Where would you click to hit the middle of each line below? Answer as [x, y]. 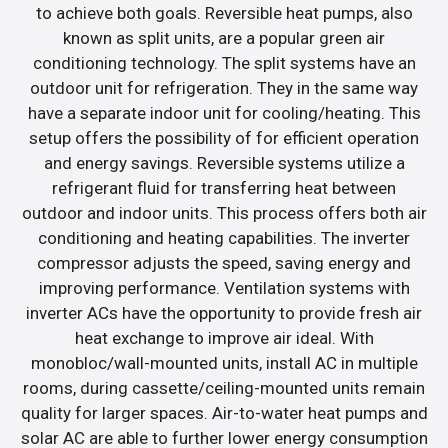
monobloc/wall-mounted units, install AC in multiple [224, 362]
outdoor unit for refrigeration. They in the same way [224, 87]
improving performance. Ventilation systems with [224, 287]
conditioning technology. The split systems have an [224, 62]
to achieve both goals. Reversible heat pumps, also [224, 12]
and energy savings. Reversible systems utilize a [224, 162]
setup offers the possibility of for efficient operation [224, 137]
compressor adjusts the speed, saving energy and [224, 262]
